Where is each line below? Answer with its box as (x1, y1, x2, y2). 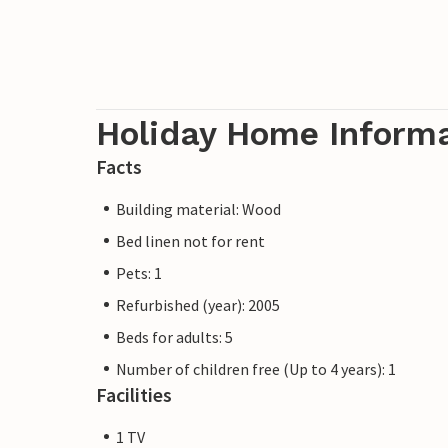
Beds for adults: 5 (116, 326, 233, 347)
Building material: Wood (116, 198, 281, 219)
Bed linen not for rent (116, 230, 265, 251)
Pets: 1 (116, 262, 162, 283)
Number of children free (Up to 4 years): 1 (116, 358, 396, 379)
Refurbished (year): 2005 (116, 294, 280, 315)
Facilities (96, 381, 172, 407)
